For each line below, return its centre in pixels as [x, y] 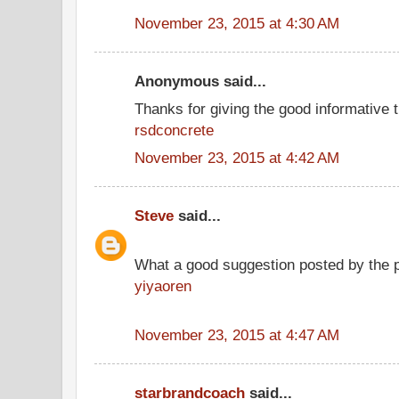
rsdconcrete [174, 130]
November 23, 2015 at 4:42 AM [237, 157]
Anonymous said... [200, 81]
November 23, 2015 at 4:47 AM [237, 334]
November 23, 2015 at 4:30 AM [237, 23]
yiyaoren [163, 285]
